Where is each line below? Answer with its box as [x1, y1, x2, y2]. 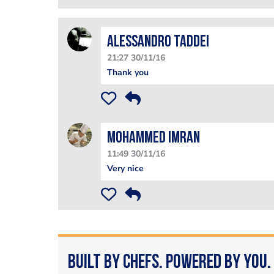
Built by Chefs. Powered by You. [67, 253, 271, 273]
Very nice [106, 162, 144, 174]
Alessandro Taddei [106, 34, 209, 51]
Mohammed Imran [106, 130, 200, 147]
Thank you [106, 67, 149, 78]
